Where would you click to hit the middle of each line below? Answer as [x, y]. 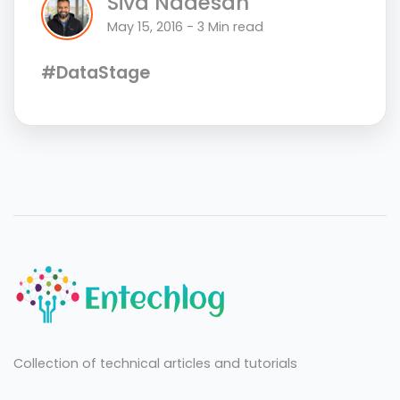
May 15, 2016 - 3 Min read [185, 27]
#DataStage [96, 72]
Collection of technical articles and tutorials [155, 363]
